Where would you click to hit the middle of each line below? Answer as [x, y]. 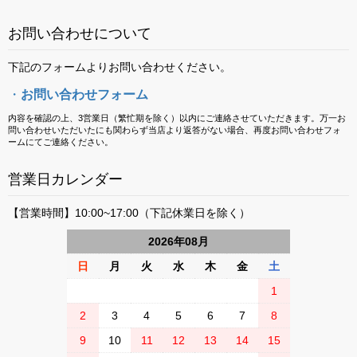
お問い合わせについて [80, 33]
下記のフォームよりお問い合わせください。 [120, 67]
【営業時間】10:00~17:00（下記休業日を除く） [129, 213]
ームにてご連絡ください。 [61, 142]
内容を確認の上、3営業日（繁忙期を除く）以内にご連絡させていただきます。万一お [177, 118]
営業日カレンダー [65, 179]
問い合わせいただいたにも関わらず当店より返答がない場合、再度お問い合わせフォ [175, 130]
